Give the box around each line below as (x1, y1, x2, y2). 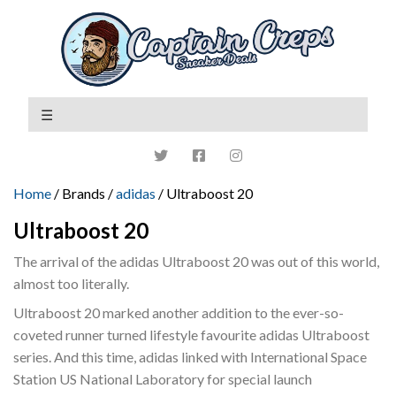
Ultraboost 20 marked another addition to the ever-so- (13, 303, 344, 321)
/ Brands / (51, 184, 116, 202)
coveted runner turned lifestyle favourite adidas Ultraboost (13, 325, 369, 343)
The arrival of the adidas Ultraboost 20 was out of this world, (13, 252, 379, 270)
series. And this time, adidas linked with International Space (13, 347, 367, 365)
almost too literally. (13, 274, 129, 292)
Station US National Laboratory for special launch (13, 369, 312, 387)
